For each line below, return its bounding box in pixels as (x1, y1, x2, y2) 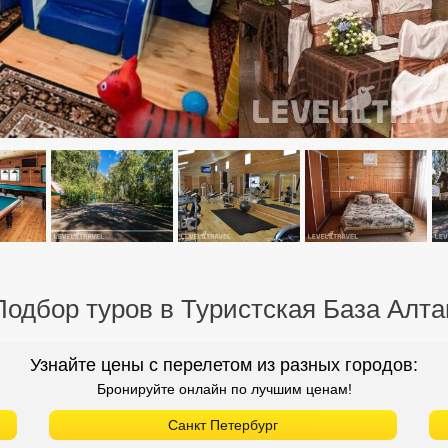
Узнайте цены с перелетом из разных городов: (30, 354, 418, 375)
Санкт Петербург (168, 416, 278, 433)
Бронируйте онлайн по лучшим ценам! (96, 380, 352, 397)
